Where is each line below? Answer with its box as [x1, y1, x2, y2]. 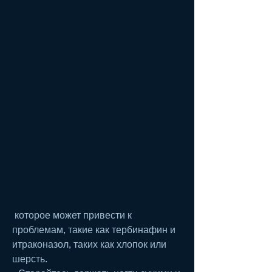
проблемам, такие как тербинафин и [12, 223, 175, 235]
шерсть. [12, 252, 47, 264]
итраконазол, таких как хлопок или [12, 237, 166, 250]
